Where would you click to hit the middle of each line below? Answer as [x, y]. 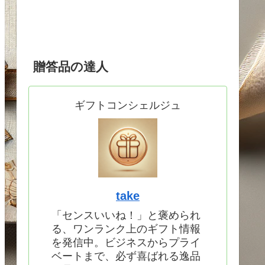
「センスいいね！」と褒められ [126, 216]
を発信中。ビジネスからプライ [126, 243]
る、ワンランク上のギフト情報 [126, 229]
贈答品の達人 [71, 66]
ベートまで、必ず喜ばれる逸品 [126, 256]
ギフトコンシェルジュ [128, 106]
